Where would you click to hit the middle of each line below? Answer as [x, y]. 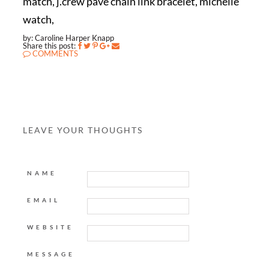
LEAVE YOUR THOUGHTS [83, 130]
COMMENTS [54, 53]
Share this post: [49, 46]
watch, [38, 19]
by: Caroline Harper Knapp [68, 38]
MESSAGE [51, 254]
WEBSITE [50, 227]
